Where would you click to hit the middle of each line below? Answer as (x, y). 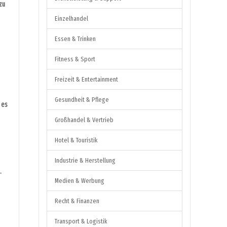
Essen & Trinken (75, 39)
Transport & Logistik (81, 221)
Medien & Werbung (80, 180)
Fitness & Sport (75, 59)
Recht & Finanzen (77, 201)
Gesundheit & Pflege (82, 99)
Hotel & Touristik (76, 140)
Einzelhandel (71, 18)
